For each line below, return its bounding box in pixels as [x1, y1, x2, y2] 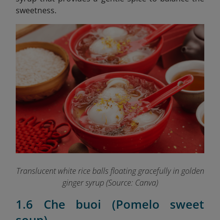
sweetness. [16, 5, 56, 16]
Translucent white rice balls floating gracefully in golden [16, 165, 204, 176]
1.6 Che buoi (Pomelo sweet [16, 195, 204, 212]
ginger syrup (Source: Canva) [62, 177, 158, 188]
